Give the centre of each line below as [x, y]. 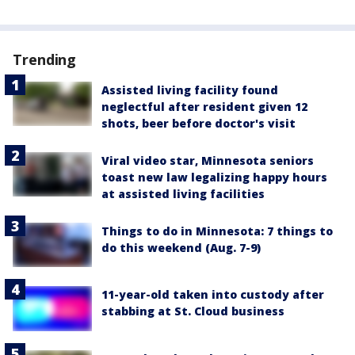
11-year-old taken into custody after [213, 295]
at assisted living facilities [183, 194]
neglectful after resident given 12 [204, 107]
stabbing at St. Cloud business [193, 311]
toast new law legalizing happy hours [214, 177]
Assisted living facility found [190, 90]
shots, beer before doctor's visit [198, 124]
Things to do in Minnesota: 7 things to [217, 231]
